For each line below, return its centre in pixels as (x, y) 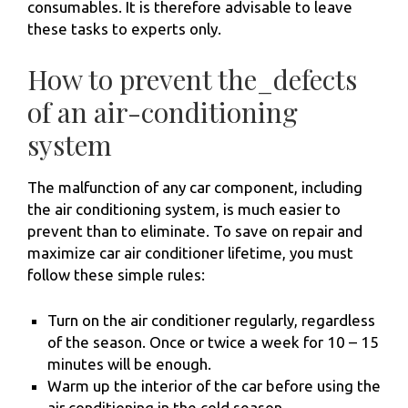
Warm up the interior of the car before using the (214, 385)
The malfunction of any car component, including (195, 188)
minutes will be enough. (129, 363)
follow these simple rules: (116, 275)
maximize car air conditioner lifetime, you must (190, 253)
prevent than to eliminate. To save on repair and (195, 231)
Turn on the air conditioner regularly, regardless (211, 320)
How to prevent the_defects (192, 80)
